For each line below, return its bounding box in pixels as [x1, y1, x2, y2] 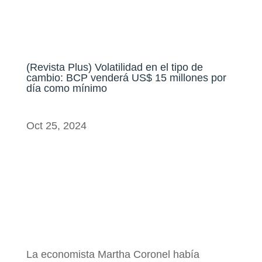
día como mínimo [26, 82, 107, 94]
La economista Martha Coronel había [26, 249, 199, 260]
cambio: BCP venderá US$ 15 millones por [26, 72, 226, 84]
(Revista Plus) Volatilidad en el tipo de [26, 61, 203, 73]
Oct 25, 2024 [26, 120, 87, 132]
